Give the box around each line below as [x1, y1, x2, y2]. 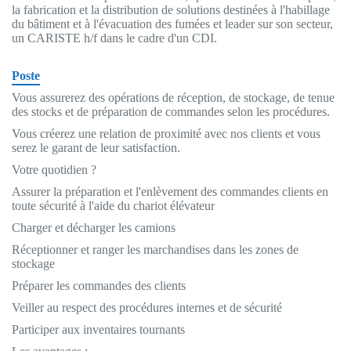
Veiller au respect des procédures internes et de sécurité [12, 300, 282, 314]
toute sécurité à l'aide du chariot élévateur [12, 198, 215, 212]
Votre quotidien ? [12, 162, 96, 176]
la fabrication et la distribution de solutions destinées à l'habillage [12, 2, 330, 16]
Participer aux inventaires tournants [12, 322, 185, 336]
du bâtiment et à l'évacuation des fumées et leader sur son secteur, [12, 16, 333, 31]
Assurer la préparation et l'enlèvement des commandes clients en [12, 184, 328, 198]
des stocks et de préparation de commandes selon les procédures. [12, 104, 330, 118]
